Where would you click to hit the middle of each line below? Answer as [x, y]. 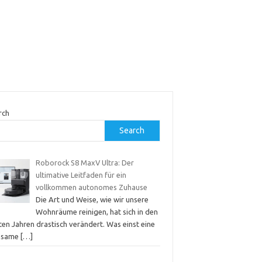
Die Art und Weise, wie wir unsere [92, 199]
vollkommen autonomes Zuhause [91, 187]
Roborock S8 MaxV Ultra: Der [85, 162]
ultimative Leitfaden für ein [81, 175]
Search [132, 130]
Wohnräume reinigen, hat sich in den [96, 211]
